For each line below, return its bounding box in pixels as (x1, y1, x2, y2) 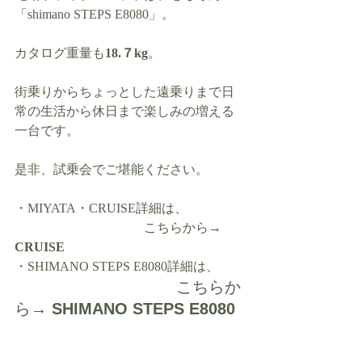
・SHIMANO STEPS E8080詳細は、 (15, 259, 219, 274)
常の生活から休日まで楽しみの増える (15, 104, 234, 119)
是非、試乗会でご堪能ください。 (15, 162, 208, 177)
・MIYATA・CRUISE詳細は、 (15, 201, 187, 216)
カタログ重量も (15, 46, 105, 61)
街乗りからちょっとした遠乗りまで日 (15, 85, 234, 99)
